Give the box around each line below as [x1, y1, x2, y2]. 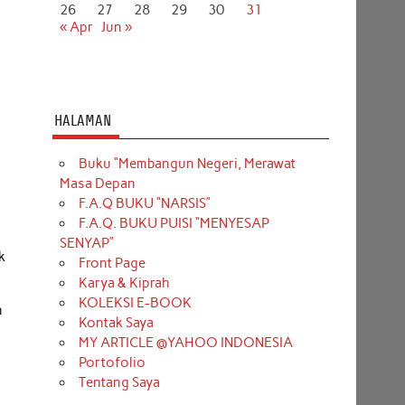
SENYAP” [59, 234, 114, 251]
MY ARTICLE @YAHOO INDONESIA [78, 334, 293, 351]
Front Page [78, 254, 146, 271]
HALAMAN [53, 111, 111, 129]
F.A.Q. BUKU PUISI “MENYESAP [78, 214, 269, 231]
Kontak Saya [78, 314, 154, 331]
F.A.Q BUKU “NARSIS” [78, 194, 211, 212]
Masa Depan [59, 174, 136, 192]
